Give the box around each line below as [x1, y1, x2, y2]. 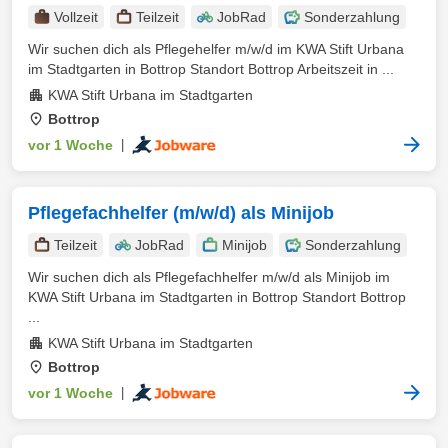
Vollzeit [54, 9, 98, 25]
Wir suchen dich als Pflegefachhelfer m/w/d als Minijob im [28, 269, 390, 285]
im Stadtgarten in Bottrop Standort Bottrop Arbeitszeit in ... [28, 61, 394, 77]
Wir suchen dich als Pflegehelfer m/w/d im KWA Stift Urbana [28, 41, 404, 57]
